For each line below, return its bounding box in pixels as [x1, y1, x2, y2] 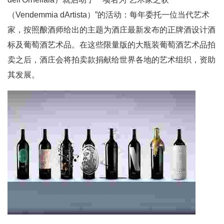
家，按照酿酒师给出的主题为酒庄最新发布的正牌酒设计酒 [7, 25, 215, 34]
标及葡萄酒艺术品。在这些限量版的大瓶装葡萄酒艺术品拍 [7, 40, 215, 49]
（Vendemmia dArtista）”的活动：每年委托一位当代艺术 [7, 10, 209, 19]
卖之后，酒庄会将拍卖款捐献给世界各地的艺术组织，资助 [7, 55, 215, 64]
